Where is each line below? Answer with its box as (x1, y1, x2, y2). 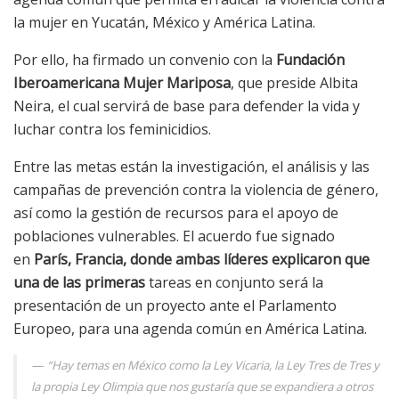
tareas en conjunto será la (145, 273, 323, 293)
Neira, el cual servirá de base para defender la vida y (13, 96, 360, 117)
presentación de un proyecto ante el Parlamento (13, 296, 337, 316)
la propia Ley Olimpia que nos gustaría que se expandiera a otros (31, 379, 373, 395)
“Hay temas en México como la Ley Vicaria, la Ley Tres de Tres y (47, 357, 379, 374)
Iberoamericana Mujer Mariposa (13, 73, 231, 94)
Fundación (273, 50, 345, 70)
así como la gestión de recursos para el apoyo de (13, 203, 338, 224)
